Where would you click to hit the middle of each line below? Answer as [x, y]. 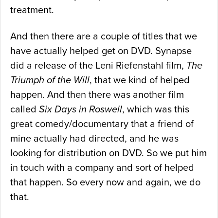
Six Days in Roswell [81, 110]
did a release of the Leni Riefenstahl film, [98, 66]
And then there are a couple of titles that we [104, 37]
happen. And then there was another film [97, 95]
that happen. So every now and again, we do [105, 183]
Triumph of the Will [50, 81]
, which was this [156, 110]
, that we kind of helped [140, 81]
